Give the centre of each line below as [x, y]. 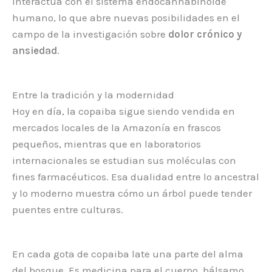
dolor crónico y [205, 34]
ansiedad [35, 50]
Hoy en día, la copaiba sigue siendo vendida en [124, 111]
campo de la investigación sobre [90, 34]
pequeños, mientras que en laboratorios [107, 144]
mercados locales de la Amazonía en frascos [117, 127]
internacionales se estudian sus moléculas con [124, 160]
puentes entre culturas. [68, 209]
